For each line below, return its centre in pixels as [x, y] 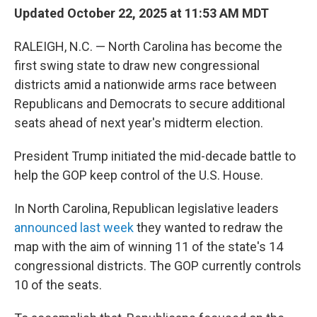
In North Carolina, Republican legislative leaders [146, 208]
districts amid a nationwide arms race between [145, 85]
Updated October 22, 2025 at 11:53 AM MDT [142, 13]
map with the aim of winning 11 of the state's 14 [149, 247]
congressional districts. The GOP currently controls [158, 266]
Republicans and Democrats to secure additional [150, 104]
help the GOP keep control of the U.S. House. [139, 175]
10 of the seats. [58, 285]
